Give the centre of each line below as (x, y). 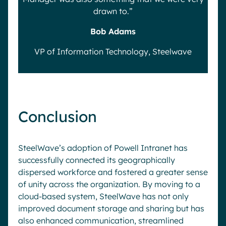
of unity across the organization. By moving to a (109, 184)
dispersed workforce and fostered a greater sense (113, 172)
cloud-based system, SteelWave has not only (103, 196)
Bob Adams (113, 31)
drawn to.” (113, 11)
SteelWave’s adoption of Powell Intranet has (103, 148)
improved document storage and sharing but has (111, 208)
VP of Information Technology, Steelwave (113, 51)
